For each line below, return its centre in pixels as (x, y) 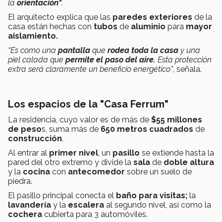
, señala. (187, 69)
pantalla (75, 51)
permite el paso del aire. (111, 60)
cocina (37, 172)
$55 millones (177, 120)
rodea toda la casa (144, 51)
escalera (87, 205)
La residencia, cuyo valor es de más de (80, 120)
